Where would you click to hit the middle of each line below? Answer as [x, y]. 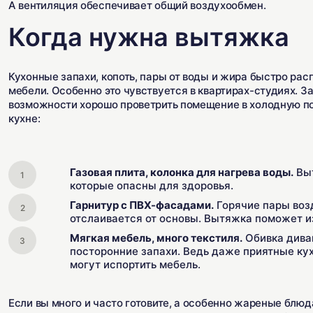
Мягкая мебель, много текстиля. [156, 238]
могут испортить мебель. [135, 264]
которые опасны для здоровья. [152, 185]
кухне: [24, 118]
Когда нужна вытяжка [149, 37]
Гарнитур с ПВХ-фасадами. [142, 205]
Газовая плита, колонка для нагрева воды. [182, 172]
